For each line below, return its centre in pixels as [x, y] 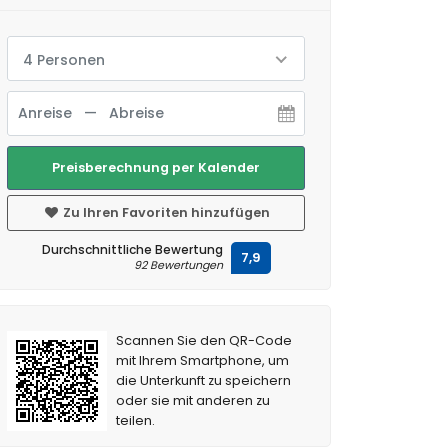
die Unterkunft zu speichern [204, 380]
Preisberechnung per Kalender [156, 167]
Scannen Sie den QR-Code [204, 340]
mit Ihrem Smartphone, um [203, 360]
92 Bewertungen [178, 265]
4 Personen [64, 60]
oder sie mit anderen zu [193, 400]
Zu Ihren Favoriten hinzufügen [164, 212]
